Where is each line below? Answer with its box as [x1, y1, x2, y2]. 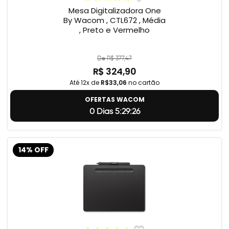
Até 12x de [70, 78, 101, 87]
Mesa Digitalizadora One [68, 5, 161, 16]
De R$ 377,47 [97, 54, 132, 62]
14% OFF [18, 145, 49, 155]
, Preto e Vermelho [79, 25, 150, 36]
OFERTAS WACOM [84, 95, 145, 104]
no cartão [127, 78, 159, 87]
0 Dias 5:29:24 [89, 106, 140, 117]
